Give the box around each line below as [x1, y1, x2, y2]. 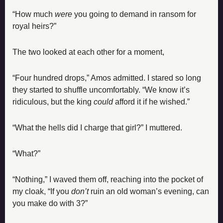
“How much [12, 9, 55, 18]
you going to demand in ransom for [72, 9, 196, 18]
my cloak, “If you [12, 187, 71, 196]
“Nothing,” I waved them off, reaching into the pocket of [12, 175, 203, 184]
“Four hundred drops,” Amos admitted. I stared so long [12, 73, 201, 82]
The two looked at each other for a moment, [12, 47, 164, 56]
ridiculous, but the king [12, 97, 94, 106]
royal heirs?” [12, 21, 56, 30]
